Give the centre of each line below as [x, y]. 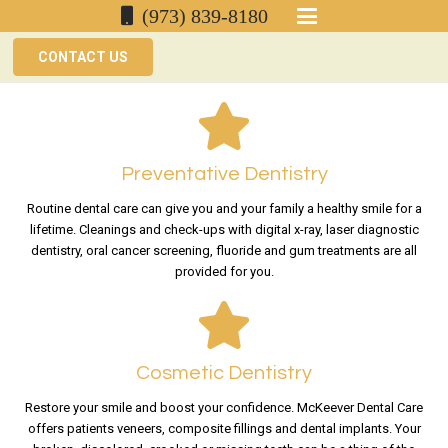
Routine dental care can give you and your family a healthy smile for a [224, 208]
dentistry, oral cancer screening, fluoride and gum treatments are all [224, 250]
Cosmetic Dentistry [224, 373]
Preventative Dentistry [224, 173]
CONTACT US [83, 57]
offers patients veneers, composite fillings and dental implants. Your [224, 428]
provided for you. [224, 271]
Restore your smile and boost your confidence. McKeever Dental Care [224, 407]
